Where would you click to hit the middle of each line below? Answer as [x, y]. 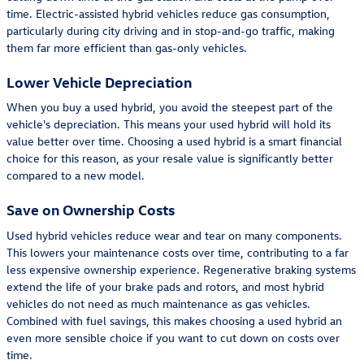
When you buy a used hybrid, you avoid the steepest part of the [170, 107]
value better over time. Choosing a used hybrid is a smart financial [174, 141]
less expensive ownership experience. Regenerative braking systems [181, 269]
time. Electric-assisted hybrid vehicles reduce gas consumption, [168, 13]
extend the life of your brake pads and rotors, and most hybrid [165, 286]
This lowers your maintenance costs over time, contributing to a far [178, 252]
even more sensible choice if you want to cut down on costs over [173, 337]
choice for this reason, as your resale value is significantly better [170, 158]
